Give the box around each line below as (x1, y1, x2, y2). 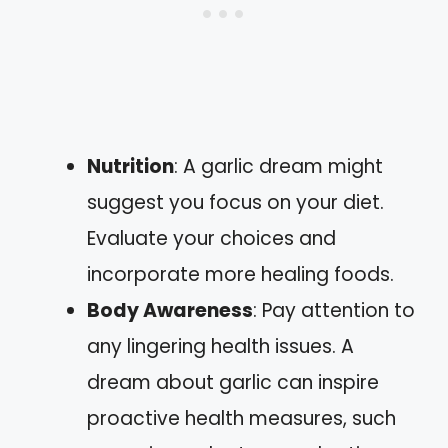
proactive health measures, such (87, 404, 396, 432)
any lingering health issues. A (87, 332, 354, 360)
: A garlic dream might (174, 152, 383, 180)
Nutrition (87, 152, 174, 180)
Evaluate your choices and (87, 224, 336, 252)
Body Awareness (87, 296, 253, 324)
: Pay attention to (253, 296, 415, 324)
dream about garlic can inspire (87, 368, 379, 396)
